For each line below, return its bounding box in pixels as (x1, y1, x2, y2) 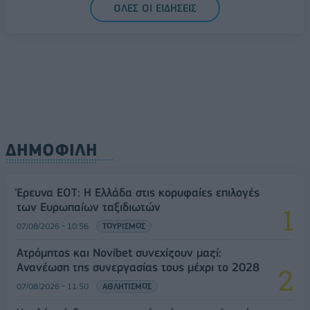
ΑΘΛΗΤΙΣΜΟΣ (102, 280, 152, 291)
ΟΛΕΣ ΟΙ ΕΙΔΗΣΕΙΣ (113, 1, 197, 15)
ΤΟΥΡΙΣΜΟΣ (102, 220, 145, 231)
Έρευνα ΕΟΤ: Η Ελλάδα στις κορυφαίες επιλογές (17, 185, 259, 199)
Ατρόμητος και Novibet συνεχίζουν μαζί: (17, 245, 221, 259)
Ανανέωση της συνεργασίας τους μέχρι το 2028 (17, 259, 259, 274)
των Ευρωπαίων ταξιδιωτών (17, 199, 161, 214)
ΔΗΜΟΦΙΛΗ (6, 139, 98, 160)
